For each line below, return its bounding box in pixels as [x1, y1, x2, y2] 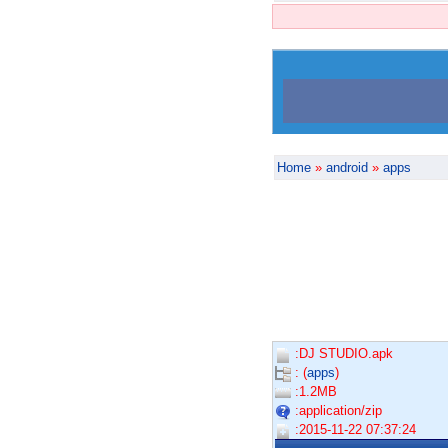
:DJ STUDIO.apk [291, 346, 393, 362]
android [326, 160, 368, 176]
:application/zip [291, 403, 382, 419]
